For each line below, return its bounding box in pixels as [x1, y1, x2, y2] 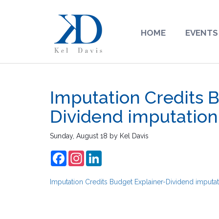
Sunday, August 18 [50, 132, 108, 140]
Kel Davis [120, 132, 149, 140]
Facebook [66, 151, 98, 158]
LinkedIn [102, 151, 128, 158]
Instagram [84, 151, 115, 158]
